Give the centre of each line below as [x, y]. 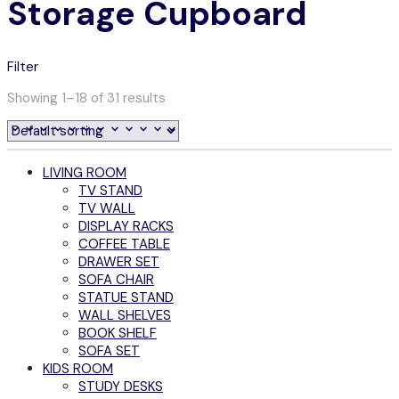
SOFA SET [109, 350]
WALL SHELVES [125, 315]
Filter [23, 67]
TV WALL [107, 208]
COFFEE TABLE [124, 244]
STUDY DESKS [121, 386]
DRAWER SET [119, 261]
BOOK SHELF [118, 333]
